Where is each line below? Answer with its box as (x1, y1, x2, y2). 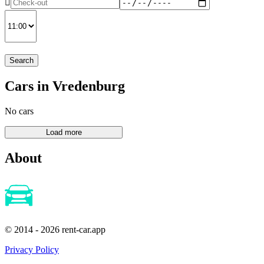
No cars (5, 105, 34, 116)
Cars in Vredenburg (5, 78, 125, 94)
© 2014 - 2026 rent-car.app (5, 225, 105, 235)
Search (9, 55, 34, 65)
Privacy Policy (5, 245, 59, 255)
